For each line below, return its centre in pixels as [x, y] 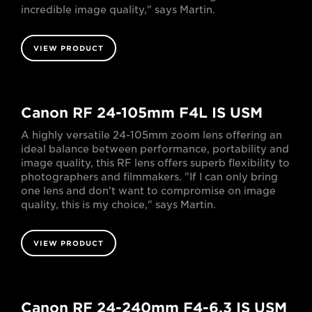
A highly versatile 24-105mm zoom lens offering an [151, 135]
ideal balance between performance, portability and [155, 149]
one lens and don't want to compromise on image [148, 190]
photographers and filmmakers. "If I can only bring [149, 177]
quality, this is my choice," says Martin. [118, 204]
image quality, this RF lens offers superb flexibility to [155, 163]
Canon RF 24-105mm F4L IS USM [142, 112]
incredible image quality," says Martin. [118, 9]
